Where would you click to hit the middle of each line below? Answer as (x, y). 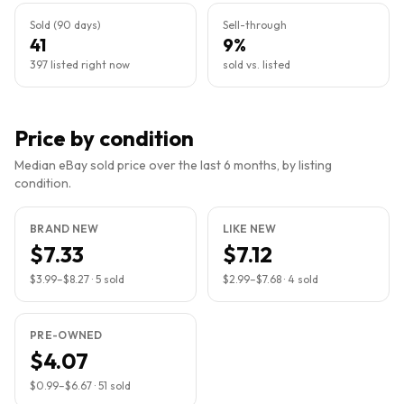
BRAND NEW (64, 229)
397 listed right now (80, 64)
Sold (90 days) (65, 25)
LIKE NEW (250, 229)
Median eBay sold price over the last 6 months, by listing (173, 165)
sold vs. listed (257, 64)
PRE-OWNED (66, 335)
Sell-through (255, 25)
